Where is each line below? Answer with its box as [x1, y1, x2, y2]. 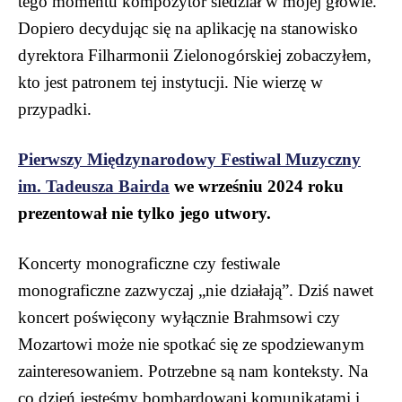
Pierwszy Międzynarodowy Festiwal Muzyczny [18, 150, 361, 170]
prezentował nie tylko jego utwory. [18, 204, 271, 223]
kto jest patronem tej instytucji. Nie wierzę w [18, 73, 323, 92]
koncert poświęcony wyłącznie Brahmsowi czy [18, 308, 340, 328]
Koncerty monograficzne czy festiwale [18, 254, 280, 274]
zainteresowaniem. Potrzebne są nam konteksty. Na [18, 362, 368, 381]
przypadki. [18, 100, 92, 119]
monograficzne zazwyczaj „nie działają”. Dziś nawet [18, 281, 373, 301]
